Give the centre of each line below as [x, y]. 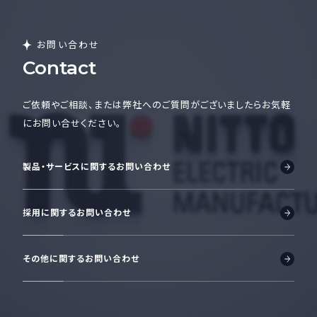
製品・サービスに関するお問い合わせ [97, 166]
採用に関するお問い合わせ [77, 212]
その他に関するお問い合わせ [81, 258]
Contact [59, 68]
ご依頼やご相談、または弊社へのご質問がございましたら [143, 105]
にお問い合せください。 [72, 123]
